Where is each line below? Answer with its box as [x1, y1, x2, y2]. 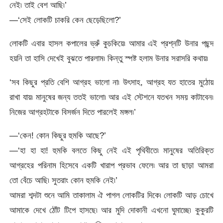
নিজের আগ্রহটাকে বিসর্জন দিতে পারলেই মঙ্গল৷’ [9, 107, 136, 117]
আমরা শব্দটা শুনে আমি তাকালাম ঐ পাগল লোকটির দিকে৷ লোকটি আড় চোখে [9, 190, 214, 201]
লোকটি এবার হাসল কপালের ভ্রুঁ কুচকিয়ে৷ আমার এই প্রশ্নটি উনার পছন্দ [9, 38, 214, 49]
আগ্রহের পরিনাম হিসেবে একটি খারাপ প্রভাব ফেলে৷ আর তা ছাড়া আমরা [9, 160, 214, 171]
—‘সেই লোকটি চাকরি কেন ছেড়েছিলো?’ [9, 15, 121, 25]
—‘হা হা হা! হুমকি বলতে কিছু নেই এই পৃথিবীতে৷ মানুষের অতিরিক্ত [9, 145, 214, 156]
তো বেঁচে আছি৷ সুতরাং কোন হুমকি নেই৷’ [9, 175, 118, 186]
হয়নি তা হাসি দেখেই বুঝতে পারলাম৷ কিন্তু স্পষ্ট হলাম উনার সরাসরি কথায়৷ [9, 53, 209, 64]
